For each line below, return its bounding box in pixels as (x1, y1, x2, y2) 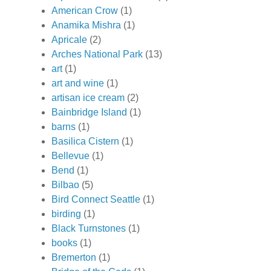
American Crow (51, 5, 118, 16)
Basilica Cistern (51, 136, 119, 147)
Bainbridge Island (51, 107, 127, 118)
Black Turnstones (51, 223, 126, 234)
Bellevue (51, 151, 90, 162)
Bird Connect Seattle (51, 194, 140, 205)
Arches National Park (51, 49, 143, 60)
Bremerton (51, 252, 96, 263)
